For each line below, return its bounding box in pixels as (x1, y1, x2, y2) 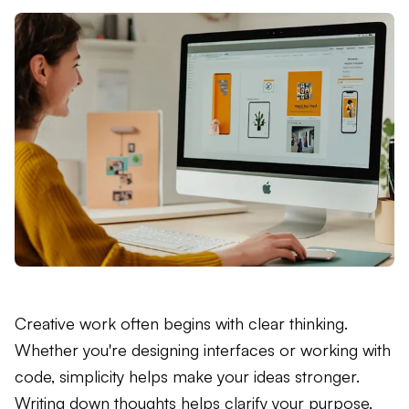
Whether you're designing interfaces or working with (15, 339, 391, 360)
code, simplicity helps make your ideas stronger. (15, 365, 360, 386)
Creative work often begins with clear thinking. (15, 312, 348, 333)
